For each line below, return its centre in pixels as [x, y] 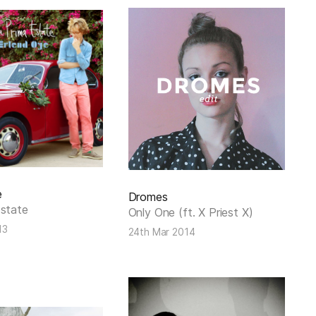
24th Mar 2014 [162, 231]
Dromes [148, 196]
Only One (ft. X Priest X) [190, 212]
